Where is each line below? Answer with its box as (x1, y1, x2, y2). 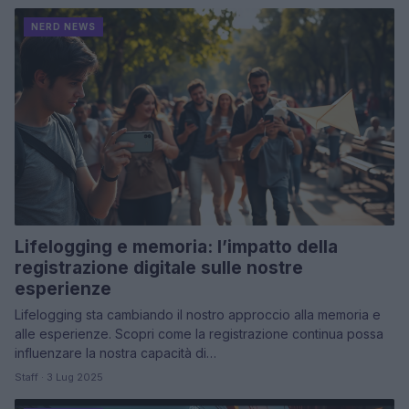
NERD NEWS (31, 21, 96, 33)
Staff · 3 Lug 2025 (15, 370, 103, 383)
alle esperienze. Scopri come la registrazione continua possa (15, 325, 383, 341)
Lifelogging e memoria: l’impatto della (15, 236, 338, 257)
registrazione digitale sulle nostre (15, 257, 303, 278)
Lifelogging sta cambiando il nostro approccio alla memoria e (15, 306, 381, 322)
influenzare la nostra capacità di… (15, 344, 216, 361)
